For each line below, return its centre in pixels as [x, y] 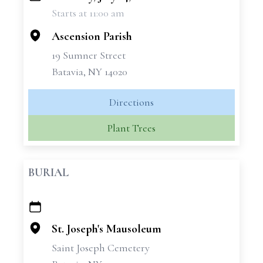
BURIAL [48, 173]
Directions [131, 102]
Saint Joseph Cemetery [101, 248]
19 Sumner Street [89, 55]
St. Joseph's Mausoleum [107, 229]
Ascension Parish [92, 36]
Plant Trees [131, 128]
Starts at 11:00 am [88, 13]
